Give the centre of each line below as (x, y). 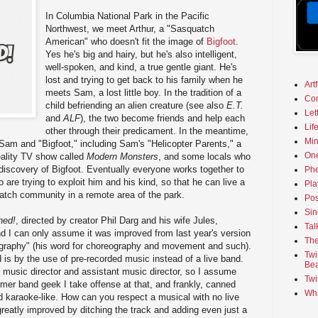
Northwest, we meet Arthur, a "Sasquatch (130, 28)
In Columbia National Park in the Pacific (128, 16)
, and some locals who (204, 156)
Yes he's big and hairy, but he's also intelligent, (142, 54)
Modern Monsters (122, 156)
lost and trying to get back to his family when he (144, 79)
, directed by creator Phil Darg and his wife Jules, (117, 220)
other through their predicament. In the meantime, (147, 131)
